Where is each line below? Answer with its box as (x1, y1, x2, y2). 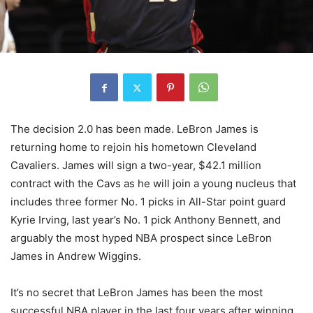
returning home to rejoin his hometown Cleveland (10, 140, 256, 154)
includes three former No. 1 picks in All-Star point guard (10, 195, 286, 209)
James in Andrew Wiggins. (10, 249, 141, 263)
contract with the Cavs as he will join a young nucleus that (10, 177, 296, 191)
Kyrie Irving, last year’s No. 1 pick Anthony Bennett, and (10, 213, 281, 227)
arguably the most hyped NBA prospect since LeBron (10, 231, 272, 245)
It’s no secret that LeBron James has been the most (10, 286, 263, 300)
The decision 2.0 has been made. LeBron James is (10, 122, 259, 136)
